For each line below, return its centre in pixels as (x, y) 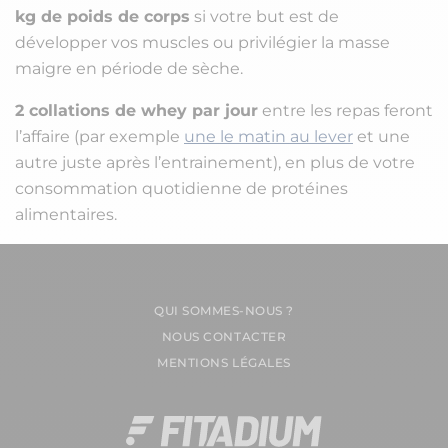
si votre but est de (264, 17)
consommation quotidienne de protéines (181, 189)
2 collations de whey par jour (136, 111)
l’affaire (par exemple (99, 137)
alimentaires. (66, 215)
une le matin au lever (268, 137)
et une (381, 137)
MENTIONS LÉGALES (224, 363)
